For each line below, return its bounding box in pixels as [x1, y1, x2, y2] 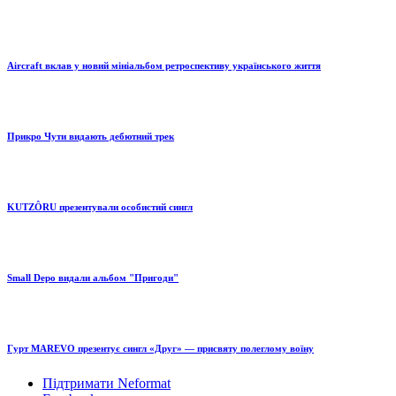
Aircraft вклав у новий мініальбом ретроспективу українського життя [7, 60, 321, 72]
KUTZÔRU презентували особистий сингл [7, 202, 193, 213]
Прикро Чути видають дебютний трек [7, 131, 174, 142]
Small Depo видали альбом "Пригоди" [7, 272, 179, 284]
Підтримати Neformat [42, 375, 171, 391]
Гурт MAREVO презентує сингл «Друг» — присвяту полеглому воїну [7, 342, 314, 354]
